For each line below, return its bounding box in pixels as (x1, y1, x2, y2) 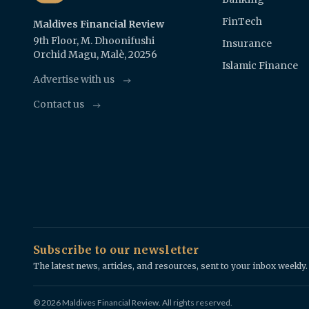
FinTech (221, 14, 262, 28)
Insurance (221, 37, 272, 50)
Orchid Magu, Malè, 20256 (33, 48, 157, 61)
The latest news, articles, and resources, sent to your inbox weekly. (33, 260, 308, 271)
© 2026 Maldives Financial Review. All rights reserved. (33, 297, 232, 308)
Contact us (33, 97, 84, 110)
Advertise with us (33, 72, 114, 86)
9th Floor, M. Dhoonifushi (33, 34, 154, 47)
